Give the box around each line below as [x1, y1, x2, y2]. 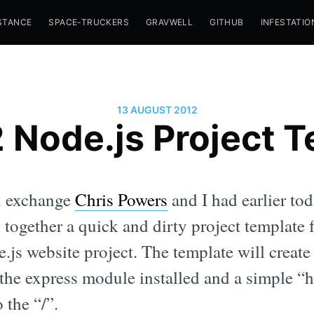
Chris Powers [75, 187, 168, 211]
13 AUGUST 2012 [116, 103, 198, 116]
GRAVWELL [145, 17, 193, 27]
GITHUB [210, 17, 244, 27]
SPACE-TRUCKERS [48, 17, 129, 27]
